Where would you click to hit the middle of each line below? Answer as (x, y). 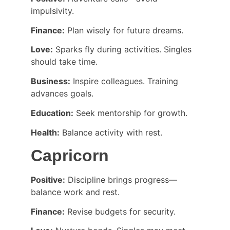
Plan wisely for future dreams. (124, 30)
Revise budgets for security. (120, 211)
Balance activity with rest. (111, 132)
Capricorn (70, 156)
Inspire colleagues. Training (126, 81)
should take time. (64, 62)
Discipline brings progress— (121, 180)
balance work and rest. (75, 192)
